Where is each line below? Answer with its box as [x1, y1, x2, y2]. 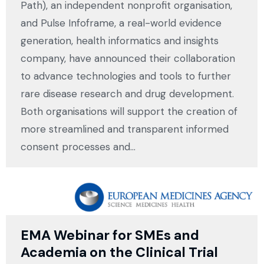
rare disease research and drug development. [21, 87, 234, 101]
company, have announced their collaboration [21, 52, 235, 65]
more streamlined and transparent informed [21, 123, 229, 136]
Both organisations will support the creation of [21, 105, 237, 118]
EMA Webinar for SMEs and [21, 226, 199, 245]
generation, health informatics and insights [21, 34, 219, 48]
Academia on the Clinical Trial [21, 243, 218, 262]
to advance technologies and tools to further [21, 70, 231, 83]
